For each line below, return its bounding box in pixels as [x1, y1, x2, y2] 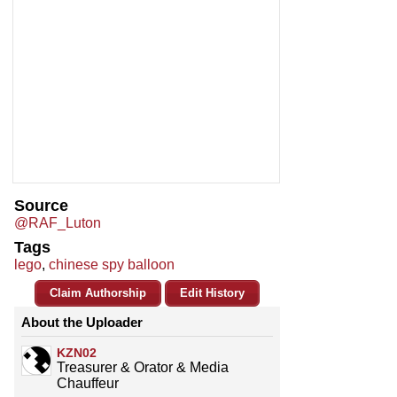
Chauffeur [57, 376, 119, 392]
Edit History [180, 286, 245, 300]
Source [14, 197, 68, 215]
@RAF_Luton [14, 215, 101, 231]
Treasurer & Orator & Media [57, 360, 229, 376]
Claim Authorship [50, 286, 146, 300]
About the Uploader [21, 315, 143, 331]
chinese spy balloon [49, 257, 175, 273]
